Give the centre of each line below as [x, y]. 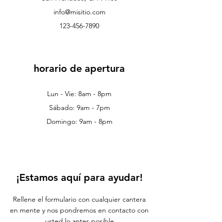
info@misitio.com [79, 12]
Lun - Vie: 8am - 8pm [79, 94]
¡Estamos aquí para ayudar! [79, 177]
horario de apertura [79, 68]
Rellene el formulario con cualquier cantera [79, 199]
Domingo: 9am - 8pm [79, 121]
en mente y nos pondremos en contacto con [79, 210]
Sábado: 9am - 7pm [79, 108]
